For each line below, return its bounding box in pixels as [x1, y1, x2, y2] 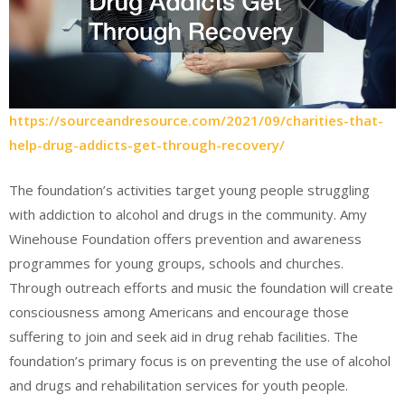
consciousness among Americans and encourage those [9, 302, 349, 321]
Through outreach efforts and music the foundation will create [9, 278, 393, 297]
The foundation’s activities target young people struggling [9, 180, 370, 199]
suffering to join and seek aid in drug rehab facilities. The [9, 326, 358, 345]
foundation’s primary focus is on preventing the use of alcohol [9, 351, 391, 370]
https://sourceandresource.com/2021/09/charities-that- [9, 111, 383, 130]
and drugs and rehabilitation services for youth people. [9, 375, 348, 394]
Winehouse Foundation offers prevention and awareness [9, 229, 362, 248]
